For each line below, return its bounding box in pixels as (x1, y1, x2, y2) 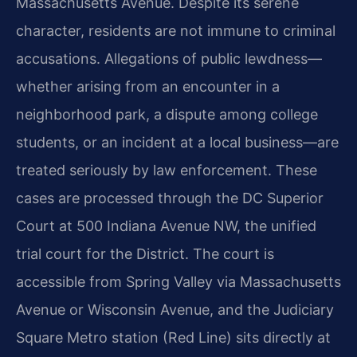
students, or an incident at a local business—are (16, 134, 339, 151)
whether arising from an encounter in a (16, 78, 280, 96)
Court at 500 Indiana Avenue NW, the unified (16, 218, 316, 235)
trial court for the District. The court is (16, 245, 274, 263)
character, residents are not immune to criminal (16, 22, 335, 40)
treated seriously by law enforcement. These (16, 162, 317, 179)
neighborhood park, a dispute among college (16, 106, 318, 124)
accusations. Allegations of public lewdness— (16, 50, 322, 68)
